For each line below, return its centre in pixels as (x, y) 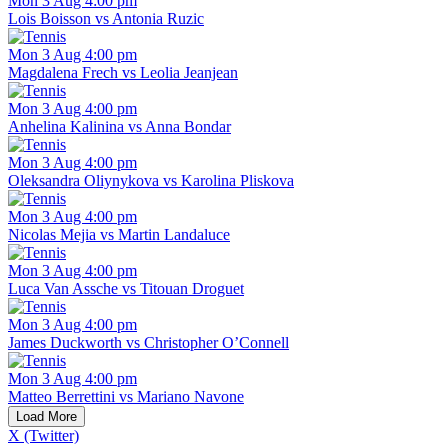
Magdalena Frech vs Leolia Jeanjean (123, 73)
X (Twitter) (43, 436)
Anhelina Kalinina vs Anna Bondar (119, 127)
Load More (46, 417)
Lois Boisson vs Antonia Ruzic (106, 19)
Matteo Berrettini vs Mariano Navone (126, 397)
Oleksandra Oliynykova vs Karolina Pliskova (151, 181)
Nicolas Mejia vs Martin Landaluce (119, 235)
